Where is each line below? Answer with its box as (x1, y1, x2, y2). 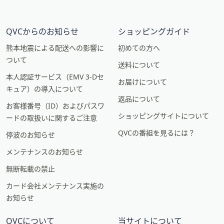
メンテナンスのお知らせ (6, 147, 83, 156)
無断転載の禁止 (6, 164, 55, 173)
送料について (118, 60, 160, 69)
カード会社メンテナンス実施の (6, 181, 104, 190)
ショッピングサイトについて (118, 111, 209, 120)
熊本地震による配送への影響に (6, 43, 104, 52)
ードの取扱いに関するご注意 (6, 113, 97, 122)
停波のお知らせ (6, 130, 55, 139)
